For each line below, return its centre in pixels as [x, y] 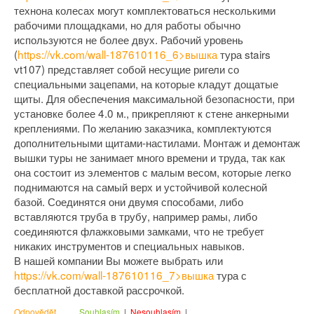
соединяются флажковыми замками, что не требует [139, 231]
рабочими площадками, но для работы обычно [127, 25]
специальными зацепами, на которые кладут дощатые [146, 84]
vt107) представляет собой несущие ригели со [127, 69]
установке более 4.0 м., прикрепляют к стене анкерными [151, 113]
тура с [230, 275]
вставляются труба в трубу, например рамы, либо [136, 216]
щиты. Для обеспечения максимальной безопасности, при [154, 98]
